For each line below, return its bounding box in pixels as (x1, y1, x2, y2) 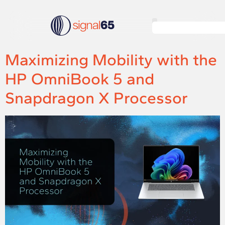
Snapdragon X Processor (5, 88, 188, 107)
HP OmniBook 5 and (5, 69, 154, 88)
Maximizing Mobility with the (5, 50, 217, 69)
